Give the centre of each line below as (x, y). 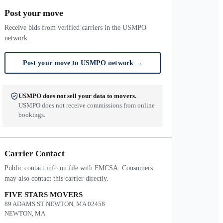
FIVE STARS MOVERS (44, 195)
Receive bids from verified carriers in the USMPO (75, 28)
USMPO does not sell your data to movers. (77, 96)
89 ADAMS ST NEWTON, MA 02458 (55, 204)
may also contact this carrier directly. (56, 178)
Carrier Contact (35, 154)
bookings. (32, 115)
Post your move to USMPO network (79, 63)
